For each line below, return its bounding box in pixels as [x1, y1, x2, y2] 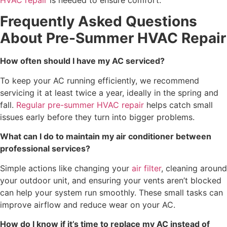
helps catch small [144, 99, 213, 110]
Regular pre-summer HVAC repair [16, 99, 144, 110]
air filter [132, 163, 161, 173]
